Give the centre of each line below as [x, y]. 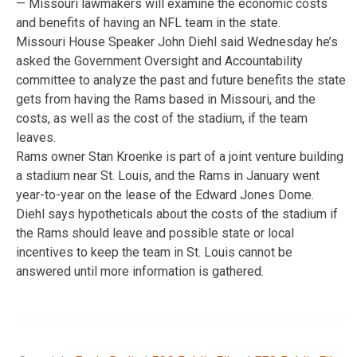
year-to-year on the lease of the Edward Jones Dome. [165, 194]
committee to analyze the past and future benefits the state [181, 80]
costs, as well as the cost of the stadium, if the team [162, 118]
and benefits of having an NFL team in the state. [148, 22]
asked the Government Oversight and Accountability [159, 61]
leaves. [36, 137]
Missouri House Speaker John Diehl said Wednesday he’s [177, 41]
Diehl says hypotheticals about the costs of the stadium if [177, 214]
